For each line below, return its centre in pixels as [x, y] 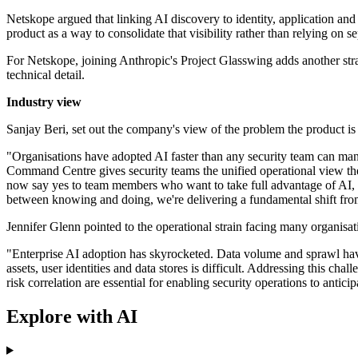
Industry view [44, 102]
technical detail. [46, 75]
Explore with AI [72, 316]
